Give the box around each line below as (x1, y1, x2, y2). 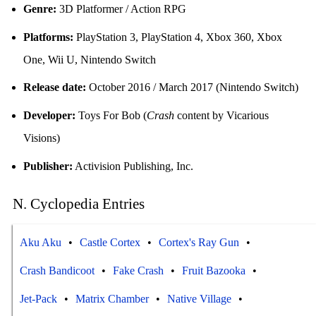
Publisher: (23, 160, 73, 173)
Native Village (166, 292, 231, 305)
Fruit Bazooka (181, 264, 245, 276)
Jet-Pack (19, 292, 57, 305)
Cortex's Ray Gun (158, 236, 239, 248)
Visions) (23, 132, 60, 145)
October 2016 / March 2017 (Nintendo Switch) (85, 81, 298, 94)
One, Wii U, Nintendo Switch (23, 53, 156, 66)
